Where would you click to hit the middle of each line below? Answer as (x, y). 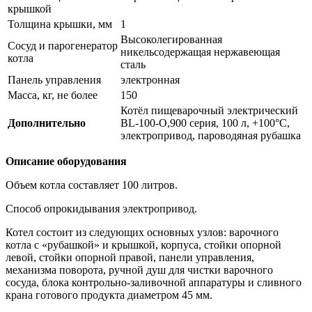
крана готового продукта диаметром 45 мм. (109, 295)
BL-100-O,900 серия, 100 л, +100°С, (205, 123)
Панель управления (54, 79)
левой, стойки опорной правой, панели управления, (130, 257)
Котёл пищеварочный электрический (209, 110)
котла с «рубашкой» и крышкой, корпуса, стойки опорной (143, 244)
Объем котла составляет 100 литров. (92, 185)
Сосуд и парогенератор (63, 45)
